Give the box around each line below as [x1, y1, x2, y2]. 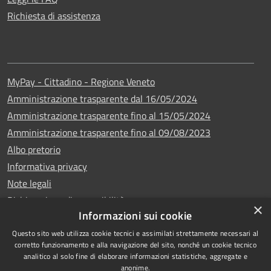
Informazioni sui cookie [79, 207, 192, 224]
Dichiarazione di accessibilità [7, 192, 125, 207]
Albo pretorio [7, 142, 60, 157]
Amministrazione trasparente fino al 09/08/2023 [7, 125, 211, 140]
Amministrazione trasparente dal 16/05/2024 [7, 91, 197, 106]
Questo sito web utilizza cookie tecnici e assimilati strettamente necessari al [12, 227, 259, 239]
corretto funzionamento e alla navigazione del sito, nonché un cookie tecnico [15, 239, 256, 250]
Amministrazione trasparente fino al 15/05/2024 [7, 108, 211, 123]
